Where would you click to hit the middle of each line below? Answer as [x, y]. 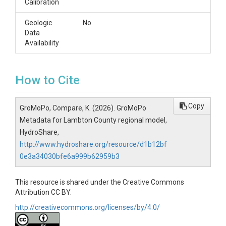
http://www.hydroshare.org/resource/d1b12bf [93, 144]
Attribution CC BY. [43, 192]
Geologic [38, 23]
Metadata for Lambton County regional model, [93, 120]
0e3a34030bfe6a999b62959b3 [70, 156]
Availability [42, 43]
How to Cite [47, 80]
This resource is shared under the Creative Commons [100, 182]
